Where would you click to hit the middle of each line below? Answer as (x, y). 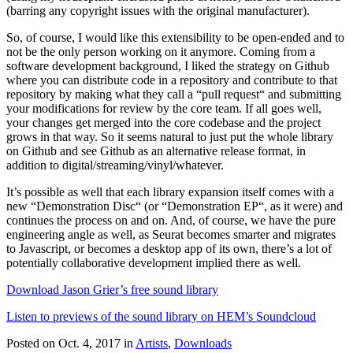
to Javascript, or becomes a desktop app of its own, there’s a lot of (169, 249)
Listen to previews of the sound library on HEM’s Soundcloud (161, 317)
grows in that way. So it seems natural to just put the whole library (170, 137)
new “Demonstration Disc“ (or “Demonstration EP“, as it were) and (175, 206)
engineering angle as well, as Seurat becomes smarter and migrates (171, 235)
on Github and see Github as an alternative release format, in (156, 151)
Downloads (203, 344)
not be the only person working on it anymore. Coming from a (161, 52)
